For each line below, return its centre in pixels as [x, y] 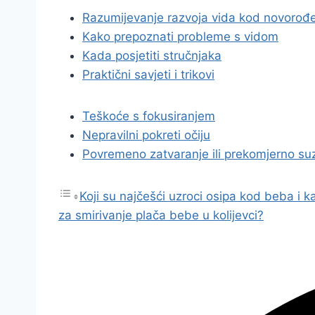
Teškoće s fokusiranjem [149, 116]
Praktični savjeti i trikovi [148, 75]
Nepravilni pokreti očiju [146, 135]
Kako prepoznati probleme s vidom [180, 37]
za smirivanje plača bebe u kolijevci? [161, 215]
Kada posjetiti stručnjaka [152, 56]
